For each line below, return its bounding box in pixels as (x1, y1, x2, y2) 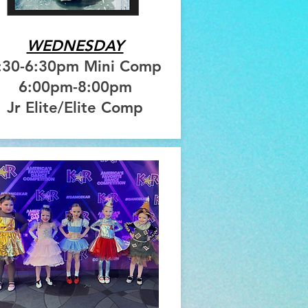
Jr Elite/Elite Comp (7, 98, 143, 118)
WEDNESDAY (26, 36, 124, 56)
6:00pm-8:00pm (18, 78, 132, 97)
